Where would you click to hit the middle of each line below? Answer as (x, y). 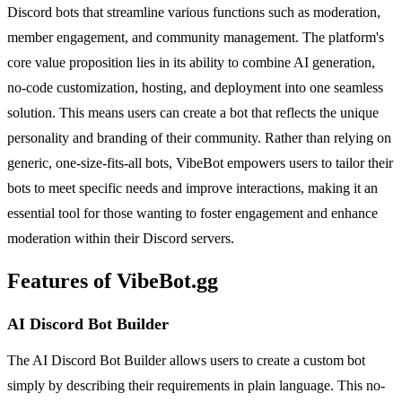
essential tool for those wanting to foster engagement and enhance (192, 213)
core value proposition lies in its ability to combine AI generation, (191, 62)
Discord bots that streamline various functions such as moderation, (194, 12)
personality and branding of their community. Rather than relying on (199, 137)
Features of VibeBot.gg (113, 280)
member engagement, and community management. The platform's (196, 37)
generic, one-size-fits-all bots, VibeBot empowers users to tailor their (200, 162)
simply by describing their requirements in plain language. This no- (196, 385)
